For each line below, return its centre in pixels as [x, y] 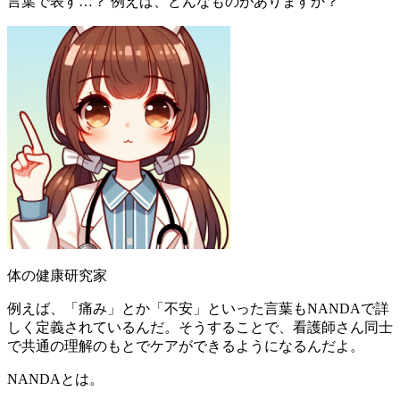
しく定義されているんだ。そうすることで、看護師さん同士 [200, 327]
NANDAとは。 [55, 379]
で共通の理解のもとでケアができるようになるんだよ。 [186, 346]
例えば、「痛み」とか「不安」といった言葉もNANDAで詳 [198, 308]
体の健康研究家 [57, 275]
